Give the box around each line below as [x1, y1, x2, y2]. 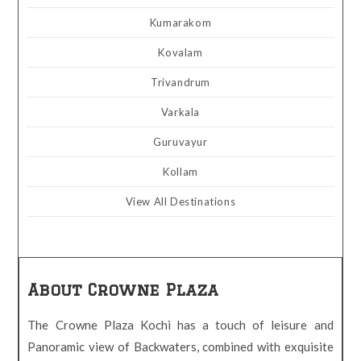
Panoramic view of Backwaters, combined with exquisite [27, 339, 334, 354]
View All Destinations [125, 195, 236, 208]
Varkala [160, 106, 201, 118]
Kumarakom [149, 16, 212, 29]
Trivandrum [151, 76, 210, 89]
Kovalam [158, 46, 203, 59]
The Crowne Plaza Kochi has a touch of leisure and [27, 317, 334, 332]
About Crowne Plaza [27, 280, 219, 299]
